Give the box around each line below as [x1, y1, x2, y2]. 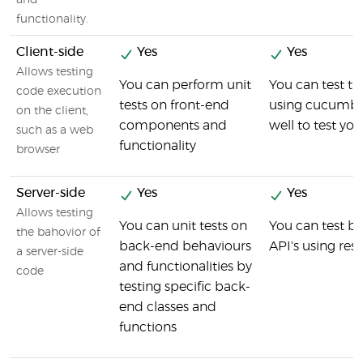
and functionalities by [119, 260, 252, 273]
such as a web [16, 125, 93, 136]
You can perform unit [119, 79, 251, 92]
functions [119, 321, 177, 334]
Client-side [16, 45, 83, 58]
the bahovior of [16, 227, 100, 238]
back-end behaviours [119, 240, 251, 253]
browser [16, 144, 60, 156]
